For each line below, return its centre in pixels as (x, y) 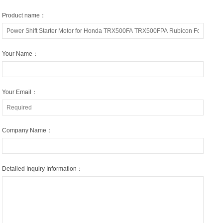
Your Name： (20, 54)
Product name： (24, 16)
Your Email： (20, 92)
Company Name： (27, 131)
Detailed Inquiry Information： (43, 169)
